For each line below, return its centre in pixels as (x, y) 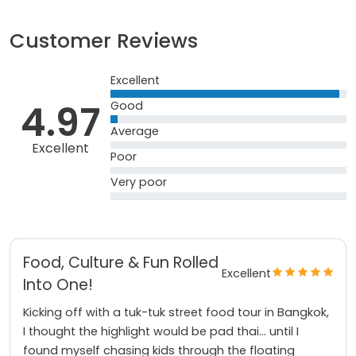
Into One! (58, 284)
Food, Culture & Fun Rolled (121, 262)
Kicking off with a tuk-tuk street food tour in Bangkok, (176, 312)
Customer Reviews (104, 41)
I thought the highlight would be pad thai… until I (161, 331)
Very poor (139, 182)
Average (135, 132)
